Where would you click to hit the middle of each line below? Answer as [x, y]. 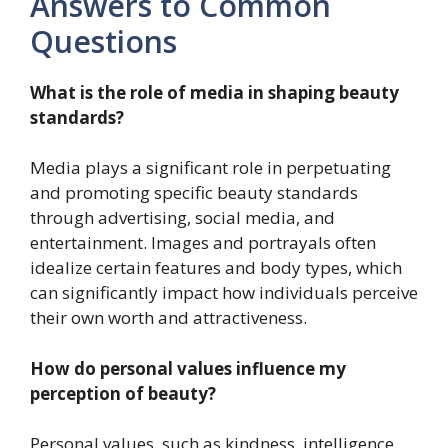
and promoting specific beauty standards [194, 192]
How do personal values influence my [188, 368]
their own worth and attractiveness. [168, 317]
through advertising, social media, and [182, 217]
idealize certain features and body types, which [216, 267]
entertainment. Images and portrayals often [203, 242]
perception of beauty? [123, 393]
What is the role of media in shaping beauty [214, 92]
